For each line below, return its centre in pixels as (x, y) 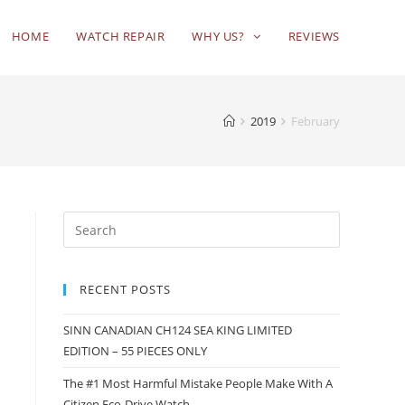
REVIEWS (314, 36)
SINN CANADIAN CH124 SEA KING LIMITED (178, 330)
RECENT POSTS (125, 289)
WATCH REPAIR (121, 36)
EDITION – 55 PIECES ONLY (135, 351)
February (316, 121)
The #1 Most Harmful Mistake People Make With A (198, 383)
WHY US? (220, 36)
